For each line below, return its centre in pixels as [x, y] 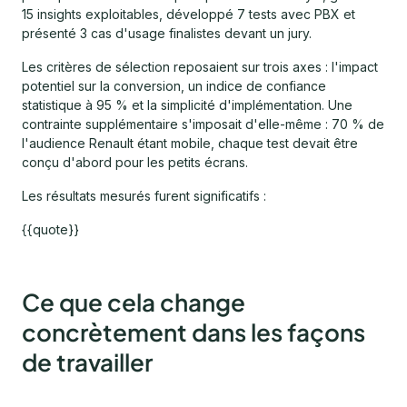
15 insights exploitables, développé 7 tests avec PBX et [189, 14]
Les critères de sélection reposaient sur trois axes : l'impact [200, 66]
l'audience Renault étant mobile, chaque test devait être [190, 143]
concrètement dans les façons [194, 332]
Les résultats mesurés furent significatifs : [146, 195]
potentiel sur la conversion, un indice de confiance [174, 85]
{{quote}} [50, 229]
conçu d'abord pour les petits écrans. [135, 162]
